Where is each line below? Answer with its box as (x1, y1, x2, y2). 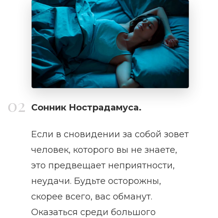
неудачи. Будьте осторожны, (31, 176, 161, 187)
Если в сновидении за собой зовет (31, 129, 189, 140)
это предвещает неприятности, (31, 160, 175, 171)
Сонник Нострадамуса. (31, 102, 142, 113)
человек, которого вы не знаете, (31, 145, 177, 156)
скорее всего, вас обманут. (31, 191, 152, 202)
